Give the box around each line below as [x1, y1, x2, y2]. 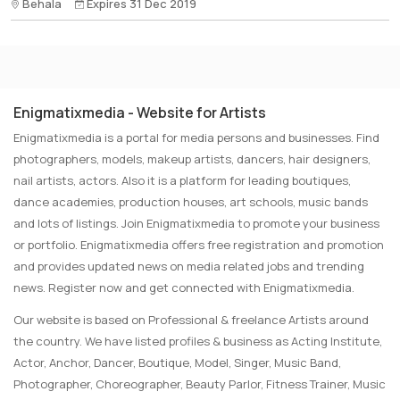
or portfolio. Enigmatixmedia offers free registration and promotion [13, 237, 384, 253]
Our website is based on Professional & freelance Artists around [13, 312, 369, 328]
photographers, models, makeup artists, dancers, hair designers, [13, 151, 371, 167]
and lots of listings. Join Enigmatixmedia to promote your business [13, 215, 379, 231]
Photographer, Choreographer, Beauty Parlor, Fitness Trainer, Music [13, 376, 386, 392]
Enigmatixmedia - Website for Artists [13, 103, 266, 122]
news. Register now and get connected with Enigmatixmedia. [13, 279, 354, 296]
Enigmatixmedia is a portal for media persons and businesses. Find [13, 129, 379, 146]
